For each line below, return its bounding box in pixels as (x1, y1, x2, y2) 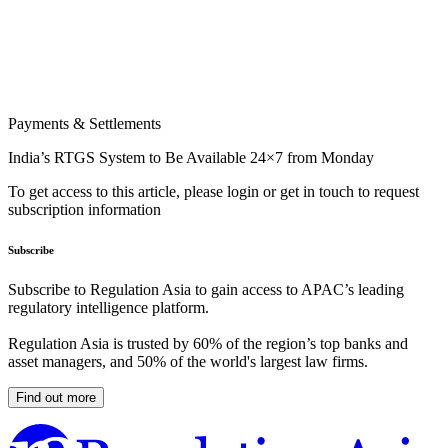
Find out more (16, 390, 96, 406)
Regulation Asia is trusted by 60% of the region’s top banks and (8, 335, 408, 353)
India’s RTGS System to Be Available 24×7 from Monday (8, 149, 374, 167)
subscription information (8, 201, 161, 219)
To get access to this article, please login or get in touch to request (8, 183, 419, 201)
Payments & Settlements (8, 115, 161, 133)
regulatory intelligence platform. (8, 299, 209, 317)
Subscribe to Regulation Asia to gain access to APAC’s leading (8, 281, 404, 299)
